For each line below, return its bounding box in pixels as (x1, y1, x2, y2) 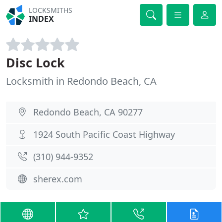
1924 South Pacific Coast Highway (33, 128, 175, 140)
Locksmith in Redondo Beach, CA (6, 74, 157, 88)
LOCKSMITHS (29, 5, 73, 15)
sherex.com (33, 173, 82, 185)
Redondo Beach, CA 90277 (33, 106, 143, 118)
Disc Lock (6, 54, 65, 71)
